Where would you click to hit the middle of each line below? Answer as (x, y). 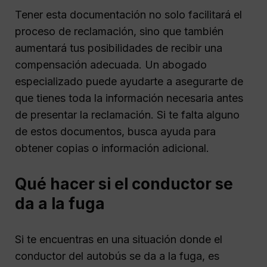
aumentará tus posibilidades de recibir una (119, 48)
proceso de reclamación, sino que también (119, 31)
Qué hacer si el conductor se (124, 184)
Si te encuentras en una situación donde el (119, 239)
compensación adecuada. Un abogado (111, 64)
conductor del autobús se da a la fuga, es (117, 256)
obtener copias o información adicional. (112, 148)
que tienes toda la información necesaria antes (129, 98)
